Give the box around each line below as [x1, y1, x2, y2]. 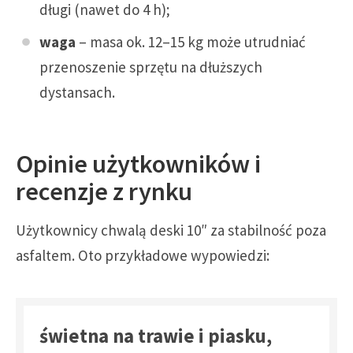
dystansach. [39, 83, 115, 102]
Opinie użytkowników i [16, 147, 261, 180]
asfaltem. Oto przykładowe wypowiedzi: [16, 245, 269, 265]
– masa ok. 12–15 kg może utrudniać [76, 32, 306, 52]
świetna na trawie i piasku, [39, 323, 272, 348]
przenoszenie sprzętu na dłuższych [39, 58, 262, 77]
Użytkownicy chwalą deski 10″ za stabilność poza [16, 220, 326, 240]
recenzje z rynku [16, 174, 192, 207]
